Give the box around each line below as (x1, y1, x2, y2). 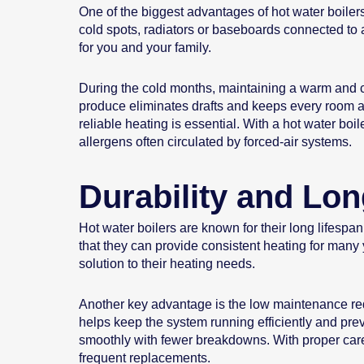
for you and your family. (79, 41, 211, 55)
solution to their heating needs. (79, 257, 255, 271)
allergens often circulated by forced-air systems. (79, 135, 352, 149)
